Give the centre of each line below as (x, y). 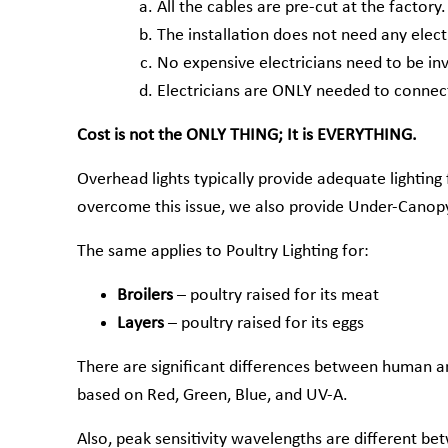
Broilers (145, 295)
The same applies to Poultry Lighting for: (223, 251)
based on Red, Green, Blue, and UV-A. (212, 395)
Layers (140, 323)
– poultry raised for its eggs (264, 323)
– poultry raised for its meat (276, 295)
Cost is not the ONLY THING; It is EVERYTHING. (247, 135)
